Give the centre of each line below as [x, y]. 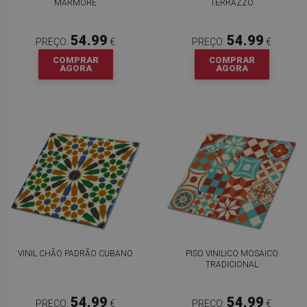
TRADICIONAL [232, 265]
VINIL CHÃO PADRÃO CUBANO [75, 254]
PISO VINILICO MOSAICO [232, 254]
